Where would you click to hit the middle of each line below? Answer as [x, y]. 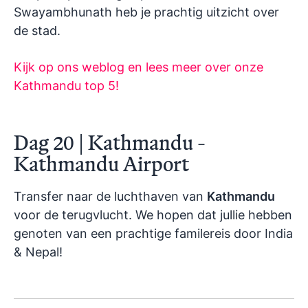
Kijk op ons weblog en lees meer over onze [139, 67]
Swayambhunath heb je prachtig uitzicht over [146, 12]
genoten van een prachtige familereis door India [153, 233]
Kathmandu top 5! [66, 85]
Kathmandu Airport [101, 164]
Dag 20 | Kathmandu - [110, 142]
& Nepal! [38, 252]
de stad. [37, 30]
